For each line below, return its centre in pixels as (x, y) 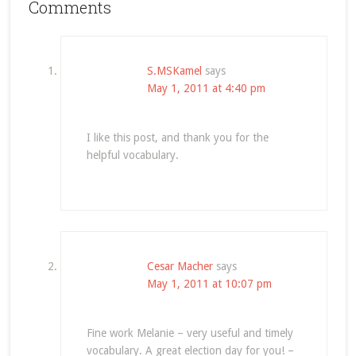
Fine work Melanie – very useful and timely (190, 333)
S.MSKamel (174, 71)
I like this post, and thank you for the (177, 137)
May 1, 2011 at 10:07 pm (209, 284)
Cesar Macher (180, 266)
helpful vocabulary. (132, 155)
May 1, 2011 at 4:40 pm (206, 88)
